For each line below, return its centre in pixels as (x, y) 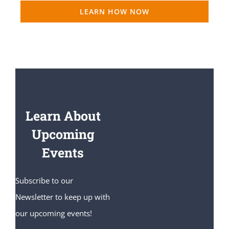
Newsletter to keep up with (62, 197)
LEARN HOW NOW (114, 11)
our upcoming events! (53, 213)
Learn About (63, 116)
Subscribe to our (44, 180)
